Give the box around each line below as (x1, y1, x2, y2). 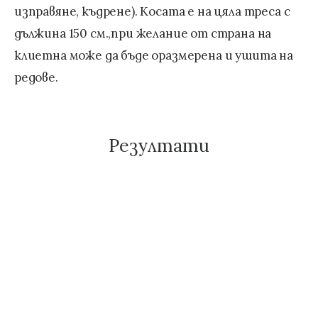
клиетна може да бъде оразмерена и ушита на (14, 47, 293, 63)
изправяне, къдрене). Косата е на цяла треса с (14, 3, 290, 19)
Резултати (109, 133, 209, 157)
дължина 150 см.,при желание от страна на (14, 25, 272, 41)
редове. (14, 69, 58, 85)
